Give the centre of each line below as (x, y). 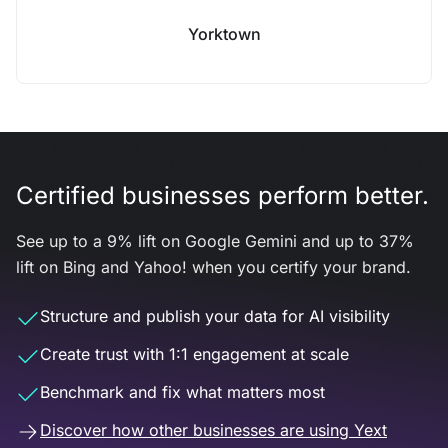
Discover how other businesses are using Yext (213, 430)
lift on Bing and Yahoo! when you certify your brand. (213, 267)
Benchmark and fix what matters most (182, 392)
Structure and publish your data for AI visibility (215, 316)
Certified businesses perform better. (222, 195)
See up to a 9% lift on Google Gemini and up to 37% (215, 241)
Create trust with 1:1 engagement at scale (194, 354)
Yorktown (224, 34)
